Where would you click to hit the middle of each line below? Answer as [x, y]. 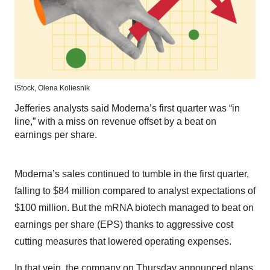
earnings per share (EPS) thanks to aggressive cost [124, 225]
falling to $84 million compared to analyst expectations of [135, 191]
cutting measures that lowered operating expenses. [123, 242]
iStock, [26, 88]
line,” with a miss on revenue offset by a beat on [115, 122]
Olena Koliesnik [64, 88]
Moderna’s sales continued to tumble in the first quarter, [132, 174]
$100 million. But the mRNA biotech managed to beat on [134, 208]
